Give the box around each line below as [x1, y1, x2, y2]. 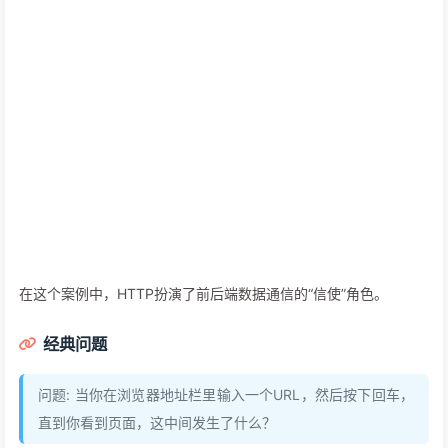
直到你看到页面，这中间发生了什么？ [38, 414, 276, 432]
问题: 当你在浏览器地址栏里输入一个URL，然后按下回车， [38, 386, 414, 404]
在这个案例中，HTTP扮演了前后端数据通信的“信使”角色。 [19, 285, 388, 303]
